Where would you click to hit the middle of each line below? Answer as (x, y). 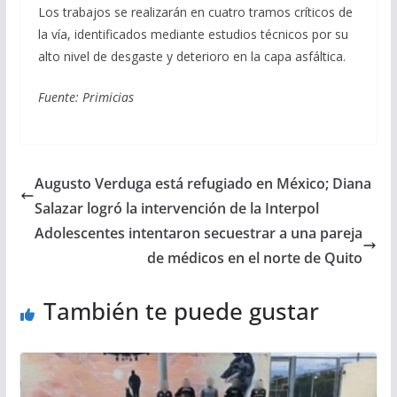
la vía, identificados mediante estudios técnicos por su (193, 35)
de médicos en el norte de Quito (255, 258)
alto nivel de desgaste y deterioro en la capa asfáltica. (191, 57)
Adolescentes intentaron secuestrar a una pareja (199, 234)
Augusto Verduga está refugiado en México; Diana (202, 184)
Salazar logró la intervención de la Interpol (176, 209)
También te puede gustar (181, 311)
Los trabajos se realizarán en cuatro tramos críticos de (195, 12)
